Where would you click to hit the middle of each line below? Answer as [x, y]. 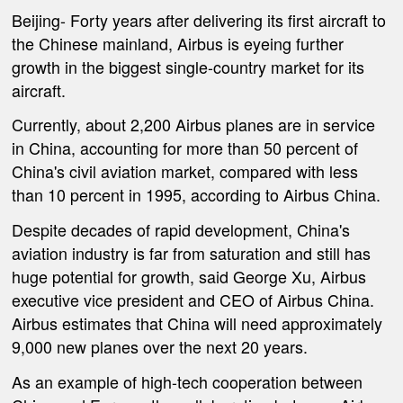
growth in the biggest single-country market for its [188, 66]
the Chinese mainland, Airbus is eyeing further [178, 43]
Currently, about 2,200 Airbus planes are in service [194, 125]
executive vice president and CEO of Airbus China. [193, 299]
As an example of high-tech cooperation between [188, 381]
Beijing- [39, 19]
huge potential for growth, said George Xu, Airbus [189, 276]
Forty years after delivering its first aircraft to [226, 19]
